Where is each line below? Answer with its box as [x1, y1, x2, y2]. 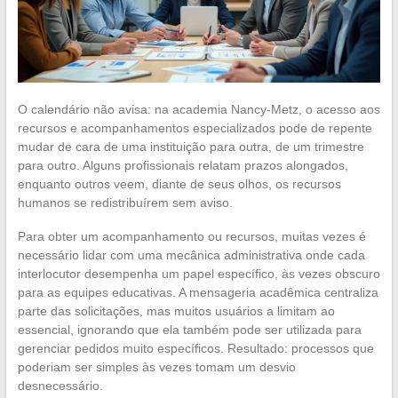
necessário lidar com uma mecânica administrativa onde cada [17, 247, 365, 262]
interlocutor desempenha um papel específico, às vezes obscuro [17, 266, 380, 281]
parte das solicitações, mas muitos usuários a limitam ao [17, 303, 335, 318]
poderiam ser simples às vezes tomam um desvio [17, 359, 296, 374]
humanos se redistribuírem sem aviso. [17, 195, 233, 210]
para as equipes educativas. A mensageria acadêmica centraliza [17, 284, 378, 299]
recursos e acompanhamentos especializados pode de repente [17, 120, 372, 135]
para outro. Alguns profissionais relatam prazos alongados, [17, 157, 348, 172]
